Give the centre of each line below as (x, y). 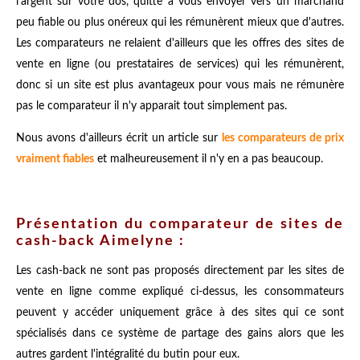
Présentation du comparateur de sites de (180, 224)
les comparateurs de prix (283, 139)
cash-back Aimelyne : (100, 241)
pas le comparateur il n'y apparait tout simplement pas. (151, 106)
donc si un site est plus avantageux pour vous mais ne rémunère (180, 86)
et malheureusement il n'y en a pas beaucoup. (209, 160)
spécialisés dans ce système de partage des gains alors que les (180, 333)
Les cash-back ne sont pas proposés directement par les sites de (180, 270)
